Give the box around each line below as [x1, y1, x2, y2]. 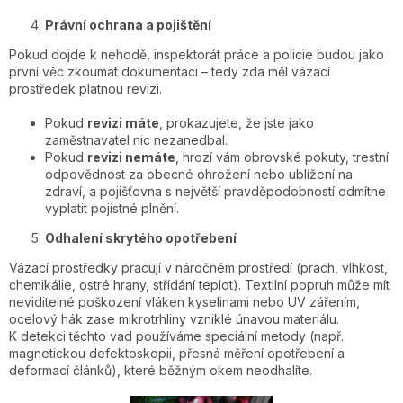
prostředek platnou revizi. [9, 80, 162, 96]
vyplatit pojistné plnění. [45, 200, 179, 216]
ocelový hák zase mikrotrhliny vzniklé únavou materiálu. [9, 310, 339, 327]
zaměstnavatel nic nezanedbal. [45, 131, 228, 148]
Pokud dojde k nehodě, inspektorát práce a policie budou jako [9, 46, 384, 62]
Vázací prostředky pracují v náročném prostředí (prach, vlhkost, [9, 259, 388, 275]
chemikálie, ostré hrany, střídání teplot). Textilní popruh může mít [9, 276, 390, 292]
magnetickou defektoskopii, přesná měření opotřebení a [9, 345, 345, 361]
